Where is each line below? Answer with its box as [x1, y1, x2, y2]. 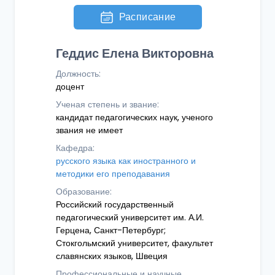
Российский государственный [55, 198, 174, 211]
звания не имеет [55, 124, 123, 136]
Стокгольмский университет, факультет [55, 237, 213, 249]
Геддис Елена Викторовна [55, 45, 214, 62]
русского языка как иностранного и [55, 155, 196, 167]
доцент [55, 80, 84, 93]
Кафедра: [55, 142, 95, 154]
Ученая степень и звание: [55, 98, 159, 110]
